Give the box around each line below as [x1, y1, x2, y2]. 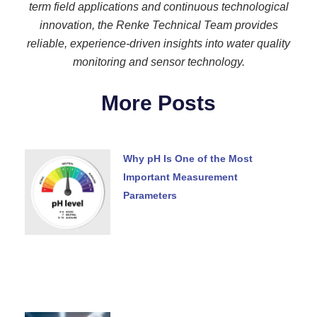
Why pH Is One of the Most [122, 153, 253, 165]
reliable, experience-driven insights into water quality [27, 38, 290, 50]
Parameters [122, 190, 177, 202]
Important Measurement [122, 171, 238, 183]
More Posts [101, 91, 216, 115]
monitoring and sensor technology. [72, 56, 245, 69]
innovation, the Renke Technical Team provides [39, 19, 278, 32]
